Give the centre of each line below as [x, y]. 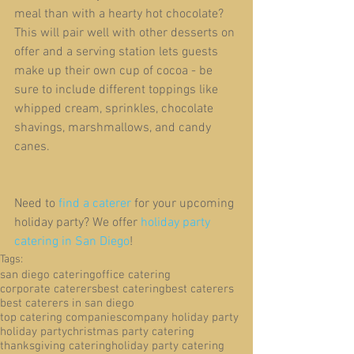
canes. [32, 147]
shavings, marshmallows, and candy [114, 128]
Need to [36, 204]
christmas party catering [131, 332]
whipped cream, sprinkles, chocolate [115, 109]
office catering [133, 275]
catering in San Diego [72, 242]
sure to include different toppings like [118, 90]
